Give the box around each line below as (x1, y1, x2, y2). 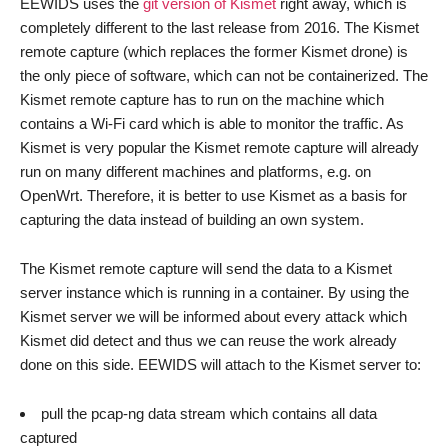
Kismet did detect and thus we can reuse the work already (20, 331, 397, 349)
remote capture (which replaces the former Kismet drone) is (20, 42, 408, 60)
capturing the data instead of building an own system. (20, 210, 364, 228)
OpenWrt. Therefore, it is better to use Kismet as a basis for (20, 186, 407, 204)
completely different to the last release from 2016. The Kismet (20, 18, 419, 36)
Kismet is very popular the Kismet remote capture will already (20, 138, 419, 156)
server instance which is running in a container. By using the (20, 283, 409, 301)
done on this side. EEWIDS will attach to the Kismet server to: (20, 355, 421, 373)
